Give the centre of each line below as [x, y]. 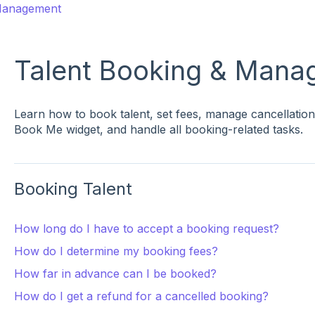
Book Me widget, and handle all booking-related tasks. [158, 130]
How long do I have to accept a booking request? [146, 229]
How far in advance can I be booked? [115, 274]
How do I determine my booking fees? [116, 251]
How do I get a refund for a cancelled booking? [141, 296]
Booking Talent [73, 189]
